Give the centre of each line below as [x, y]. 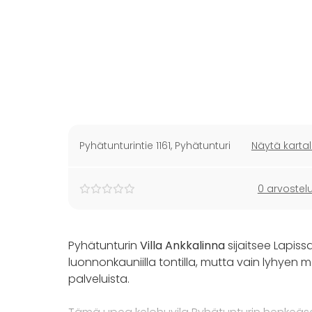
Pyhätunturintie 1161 [125, 145]
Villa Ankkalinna [182, 245]
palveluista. [99, 279]
